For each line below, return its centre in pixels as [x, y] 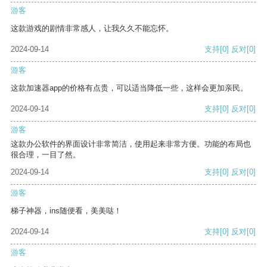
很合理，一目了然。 [46, 155]
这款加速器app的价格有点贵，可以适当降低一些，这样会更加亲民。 [129, 88]
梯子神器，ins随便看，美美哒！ [66, 211]
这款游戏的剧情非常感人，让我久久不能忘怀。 [92, 29]
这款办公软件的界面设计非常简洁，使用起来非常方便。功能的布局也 [131, 144]
